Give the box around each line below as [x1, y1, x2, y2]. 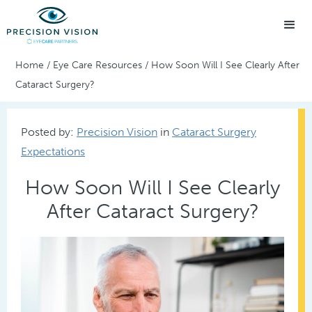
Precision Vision [77, 125, 157, 139]
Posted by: [21, 125, 77, 139]
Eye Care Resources [53, 59, 143, 71]
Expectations [21, 145, 85, 158]
